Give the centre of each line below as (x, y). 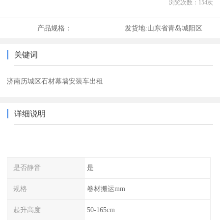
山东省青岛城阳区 (175, 28)
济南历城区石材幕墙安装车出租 (55, 81)
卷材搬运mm (106, 188)
